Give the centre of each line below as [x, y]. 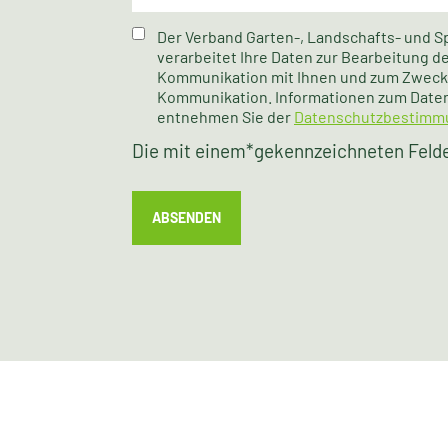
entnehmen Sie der [225, 116]
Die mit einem [188, 150]
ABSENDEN [186, 217]
